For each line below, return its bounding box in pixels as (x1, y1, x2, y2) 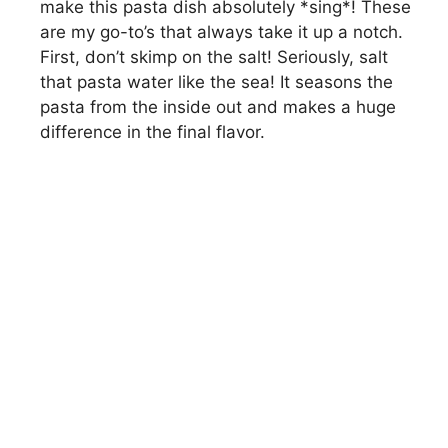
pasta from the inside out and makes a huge (40, 96, 396, 117)
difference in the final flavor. (40, 121, 265, 142)
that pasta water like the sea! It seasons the (40, 71, 393, 92)
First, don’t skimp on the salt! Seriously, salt (40, 46, 388, 67)
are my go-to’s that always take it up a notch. (40, 21, 403, 42)
